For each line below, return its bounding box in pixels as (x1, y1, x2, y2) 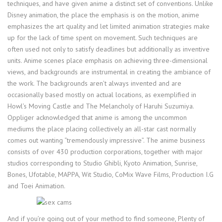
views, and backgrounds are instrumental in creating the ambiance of (7, 67, 211, 76)
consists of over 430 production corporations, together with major (7, 147, 203, 156)
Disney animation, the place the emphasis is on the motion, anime (7, 10, 199, 19)
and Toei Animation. (7, 181, 65, 190)
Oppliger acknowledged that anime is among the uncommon (7, 112, 187, 122)
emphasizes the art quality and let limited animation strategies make (7, 21, 210, 31)
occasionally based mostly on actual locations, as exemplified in (7, 90, 196, 99)
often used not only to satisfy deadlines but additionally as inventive (7, 44, 210, 54)
